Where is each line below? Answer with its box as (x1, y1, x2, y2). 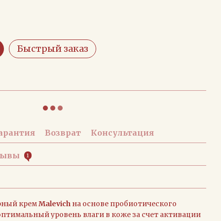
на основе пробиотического (71, 199, 177, 208)
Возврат (45, 128, 81, 138)
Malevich (38, 199, 71, 208)
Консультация (91, 128, 154, 138)
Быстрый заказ (17, 43, 88, 54)
